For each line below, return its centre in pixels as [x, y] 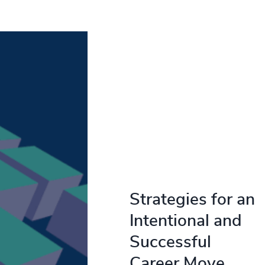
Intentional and [185, 222]
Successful [170, 243]
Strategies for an [192, 200]
